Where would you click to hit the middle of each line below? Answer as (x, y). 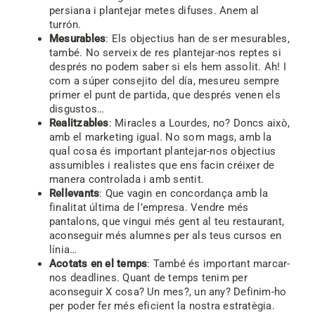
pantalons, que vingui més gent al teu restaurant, (167, 221)
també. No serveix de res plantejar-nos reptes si (165, 53)
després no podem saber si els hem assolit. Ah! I (167, 67)
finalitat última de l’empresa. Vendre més (149, 207)
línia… (63, 250)
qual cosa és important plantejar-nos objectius (162, 151)
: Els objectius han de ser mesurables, (198, 39)
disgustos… (77, 109)
